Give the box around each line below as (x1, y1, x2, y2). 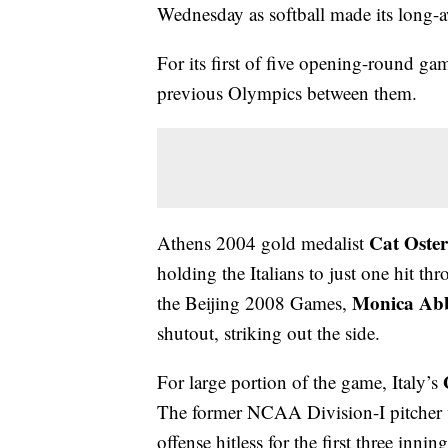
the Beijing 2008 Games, (157, 290, 352, 316)
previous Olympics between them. (157, 80, 417, 106)
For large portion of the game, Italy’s (157, 369, 443, 395)
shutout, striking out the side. (157, 320, 380, 346)
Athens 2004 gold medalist (157, 230, 369, 256)
